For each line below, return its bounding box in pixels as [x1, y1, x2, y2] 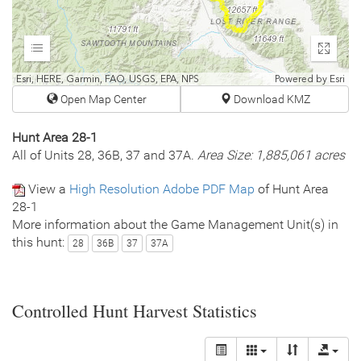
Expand [36, 48, 77, 61]
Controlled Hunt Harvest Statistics [12, 298, 257, 322]
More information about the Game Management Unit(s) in [12, 217, 338, 232]
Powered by [275, 73, 327, 85]
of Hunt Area [255, 181, 329, 197]
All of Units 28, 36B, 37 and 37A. [12, 147, 197, 163]
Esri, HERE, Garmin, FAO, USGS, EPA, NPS [16, 73, 199, 85]
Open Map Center [57, 93, 147, 106]
